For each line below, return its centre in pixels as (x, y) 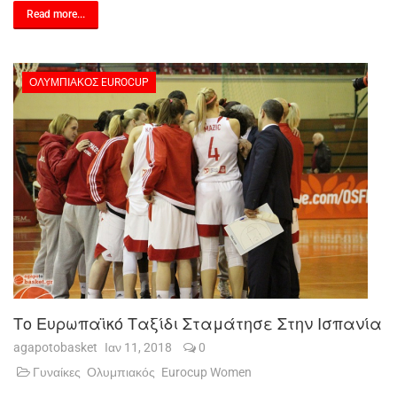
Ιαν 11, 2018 (140, 347)
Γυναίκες (57, 372)
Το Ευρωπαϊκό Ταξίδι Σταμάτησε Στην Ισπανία (198, 323)
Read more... (56, 14)
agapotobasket (55, 347)
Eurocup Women (206, 372)
